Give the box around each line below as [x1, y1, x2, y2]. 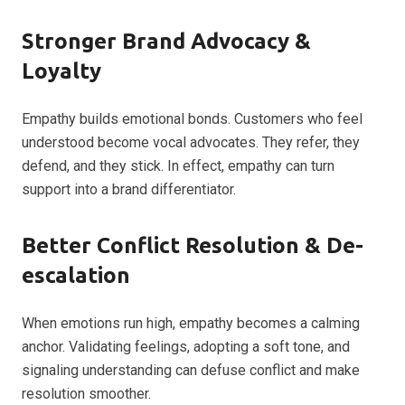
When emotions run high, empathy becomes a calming [22, 315, 360, 332]
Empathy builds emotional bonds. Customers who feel [22, 110, 363, 127]
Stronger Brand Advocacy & [22, 29, 311, 53]
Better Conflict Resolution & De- [22, 233, 363, 258]
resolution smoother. [22, 385, 151, 402]
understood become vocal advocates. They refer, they [22, 134, 360, 151]
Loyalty [22, 59, 101, 83]
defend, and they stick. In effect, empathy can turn [22, 157, 334, 174]
